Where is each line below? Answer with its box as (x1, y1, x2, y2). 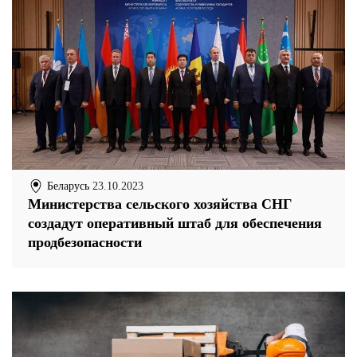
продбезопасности (28, 234, 142, 251)
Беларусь (44, 179, 89, 192)
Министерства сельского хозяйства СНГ (28, 196, 292, 213)
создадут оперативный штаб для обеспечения (28, 215, 322, 232)
